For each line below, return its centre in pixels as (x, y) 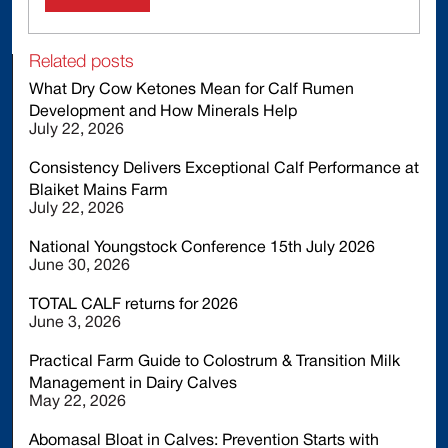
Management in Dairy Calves (133, 383)
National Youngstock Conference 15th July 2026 (202, 247)
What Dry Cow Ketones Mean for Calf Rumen (191, 89)
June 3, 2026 (75, 322)
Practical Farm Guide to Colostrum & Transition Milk (214, 361)
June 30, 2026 (79, 265)
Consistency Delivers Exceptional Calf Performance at (224, 168)
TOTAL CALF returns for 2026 (133, 304)
